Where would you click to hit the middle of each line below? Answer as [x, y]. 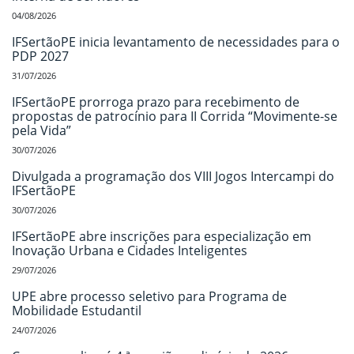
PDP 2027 [40, 56]
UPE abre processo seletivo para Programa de [149, 296]
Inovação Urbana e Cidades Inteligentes [130, 250]
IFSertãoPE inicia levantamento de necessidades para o [176, 41]
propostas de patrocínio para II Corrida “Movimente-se [175, 116]
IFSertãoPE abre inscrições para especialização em [162, 236]
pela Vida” [41, 130]
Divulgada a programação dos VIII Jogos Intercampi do [173, 176]
